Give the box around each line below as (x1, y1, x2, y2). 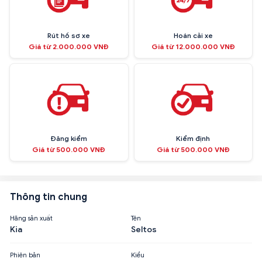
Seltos (131, 224, 157, 235)
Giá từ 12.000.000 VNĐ (151, 42, 235, 51)
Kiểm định (176, 133, 211, 143)
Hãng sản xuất (10, 213, 53, 222)
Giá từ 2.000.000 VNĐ (29, 42, 109, 51)
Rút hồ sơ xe (47, 30, 91, 40)
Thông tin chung (10, 191, 87, 203)
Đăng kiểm (50, 133, 88, 143)
